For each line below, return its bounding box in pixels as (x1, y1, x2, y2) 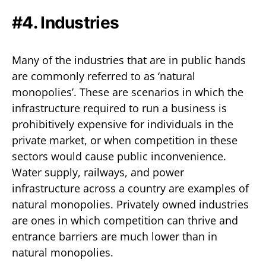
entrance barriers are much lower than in (12, 229, 217, 243)
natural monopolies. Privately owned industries (12, 197, 249, 211)
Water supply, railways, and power (12, 164, 184, 179)
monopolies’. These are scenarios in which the (12, 84, 243, 99)
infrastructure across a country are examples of (12, 180, 249, 195)
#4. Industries (12, 12, 119, 33)
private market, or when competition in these (12, 132, 237, 147)
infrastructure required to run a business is (12, 100, 227, 115)
